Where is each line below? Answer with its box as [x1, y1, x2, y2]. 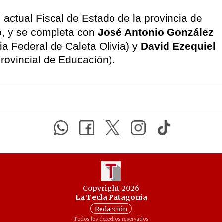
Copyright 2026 [83, 184, 139, 193]
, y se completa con [2, 26, 98, 38]
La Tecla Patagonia [75, 193, 147, 202]
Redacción [95, 204, 127, 213]
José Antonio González [98, 26, 214, 38]
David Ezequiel [141, 40, 216, 52]
